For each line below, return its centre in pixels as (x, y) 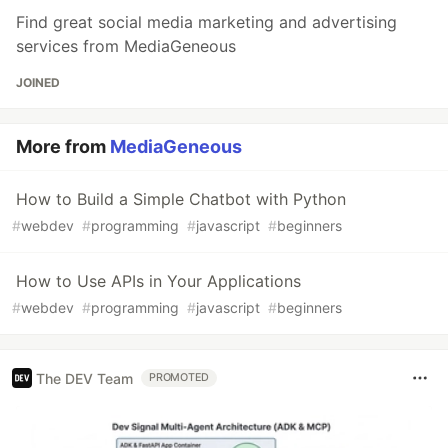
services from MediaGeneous (126, 46)
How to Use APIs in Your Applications (158, 281)
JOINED (38, 82)
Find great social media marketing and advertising (206, 22)
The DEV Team (84, 378)
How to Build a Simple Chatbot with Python (181, 199)
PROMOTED (179, 377)
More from (63, 146)
